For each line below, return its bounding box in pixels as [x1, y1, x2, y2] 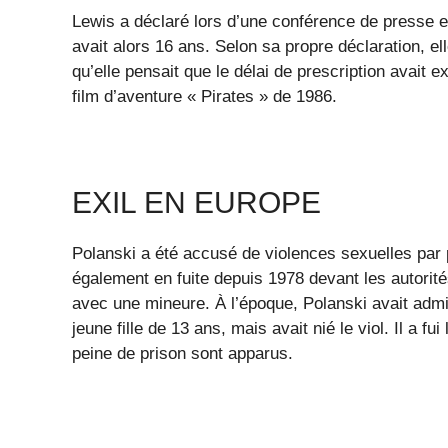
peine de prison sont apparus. [72, 344, 293, 364]
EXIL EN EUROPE [72, 186, 321, 220]
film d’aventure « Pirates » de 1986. [72, 87, 337, 107]
